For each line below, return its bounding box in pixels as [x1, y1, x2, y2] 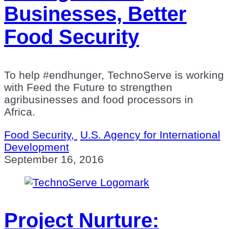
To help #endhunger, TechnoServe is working [4, 68, 224, 81]
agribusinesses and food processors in [4, 93, 193, 105]
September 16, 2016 [4, 153, 104, 165]
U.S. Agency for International [80, 128, 220, 141]
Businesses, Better [4, 2, 187, 25]
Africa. [4, 105, 35, 118]
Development [4, 141, 69, 153]
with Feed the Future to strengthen [4, 81, 172, 93]
